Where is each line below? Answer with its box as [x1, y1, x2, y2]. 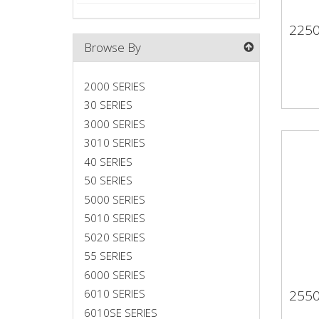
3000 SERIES [84, 116, 145, 131]
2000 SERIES [84, 78, 145, 93]
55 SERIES [84, 249, 132, 263]
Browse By [84, 39, 141, 56]
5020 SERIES [84, 229, 145, 244]
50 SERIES [84, 173, 132, 187]
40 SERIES [84, 154, 132, 169]
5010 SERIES [84, 211, 145, 225]
